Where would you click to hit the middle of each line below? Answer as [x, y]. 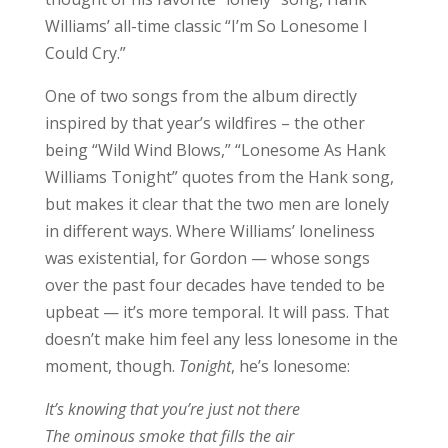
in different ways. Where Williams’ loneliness [209, 230]
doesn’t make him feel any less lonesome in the [221, 338]
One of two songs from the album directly [200, 95]
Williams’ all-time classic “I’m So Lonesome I [206, 25]
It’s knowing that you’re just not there [172, 408]
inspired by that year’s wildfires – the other [204, 122]
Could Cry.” [85, 52]
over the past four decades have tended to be [214, 284]
